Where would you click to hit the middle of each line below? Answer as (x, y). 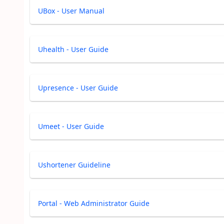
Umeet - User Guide (71, 126)
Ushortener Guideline (74, 165)
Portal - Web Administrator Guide (94, 203)
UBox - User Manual (71, 11)
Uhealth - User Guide (73, 49)
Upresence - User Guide (78, 88)
